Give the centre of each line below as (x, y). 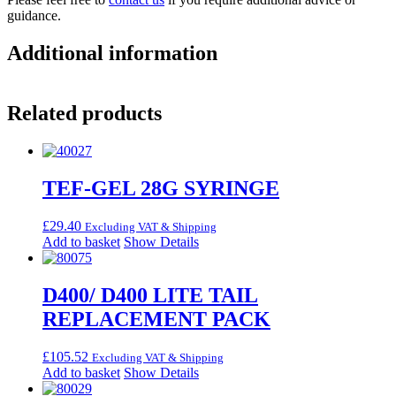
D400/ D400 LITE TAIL (150, 296)
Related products (84, 114)
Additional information (112, 53)
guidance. (34, 15)
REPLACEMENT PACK (156, 320)
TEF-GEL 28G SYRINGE (161, 189)
